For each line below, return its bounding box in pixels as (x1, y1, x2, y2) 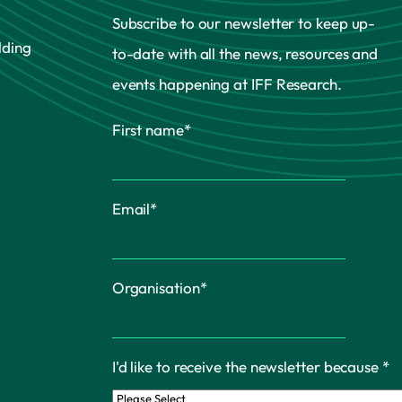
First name (111, 119, 184, 139)
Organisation (111, 277, 200, 297)
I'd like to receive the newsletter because (111, 356, 382, 376)
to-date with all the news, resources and (111, 43, 379, 63)
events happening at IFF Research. (111, 74, 342, 93)
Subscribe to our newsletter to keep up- (111, 13, 376, 32)
